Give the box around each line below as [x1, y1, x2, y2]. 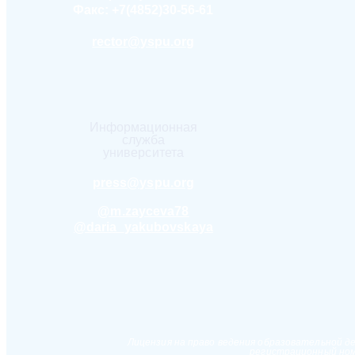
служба [121, 133, 166, 147]
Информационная [89, 120, 198, 135]
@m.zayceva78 [97, 204, 189, 219]
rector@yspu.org [92, 35, 195, 49]
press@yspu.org [92, 176, 195, 190]
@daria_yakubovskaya [73, 220, 213, 235]
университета [102, 146, 185, 160]
